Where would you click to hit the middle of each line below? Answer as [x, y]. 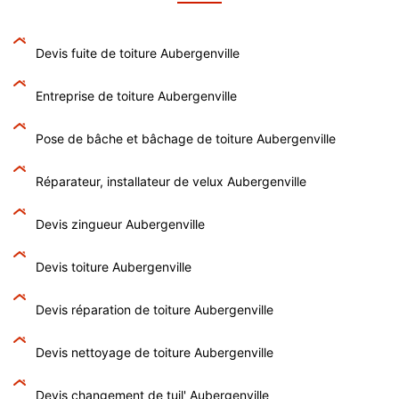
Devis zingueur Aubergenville [120, 224]
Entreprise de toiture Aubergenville [136, 95]
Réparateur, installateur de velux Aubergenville [171, 181]
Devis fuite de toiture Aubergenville [138, 53]
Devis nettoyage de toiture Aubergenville [155, 352]
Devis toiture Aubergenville [114, 266]
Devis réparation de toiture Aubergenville [155, 309]
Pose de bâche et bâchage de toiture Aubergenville [186, 138]
